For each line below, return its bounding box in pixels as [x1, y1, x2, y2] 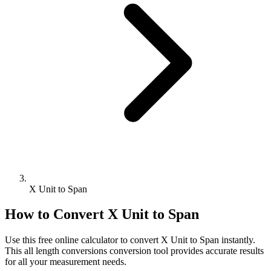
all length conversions [24, 246, 107, 256]
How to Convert [5, 206, 108, 223]
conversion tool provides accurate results [107, 246, 264, 256]
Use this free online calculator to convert [5, 235, 161, 246]
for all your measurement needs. [5, 256, 126, 267]
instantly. [219, 235, 255, 246]
